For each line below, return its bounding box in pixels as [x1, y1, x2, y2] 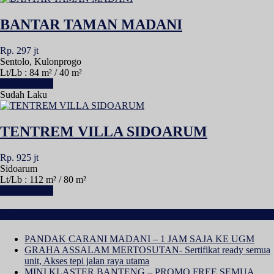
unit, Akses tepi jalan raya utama [24, 255, 149, 266]
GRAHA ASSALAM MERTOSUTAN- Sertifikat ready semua [24, 244, 270, 255]
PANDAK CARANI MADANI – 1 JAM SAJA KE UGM [24, 233, 254, 244]
